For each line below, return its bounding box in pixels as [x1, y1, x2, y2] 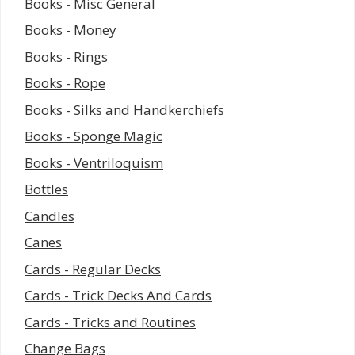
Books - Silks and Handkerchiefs [25, 100, 224, 119]
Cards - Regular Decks [25, 259, 161, 278]
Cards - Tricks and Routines [25, 312, 196, 331]
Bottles [25, 180, 68, 199]
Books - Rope [25, 74, 105, 93]
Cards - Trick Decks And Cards [25, 286, 212, 305]
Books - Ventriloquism [25, 153, 163, 172]
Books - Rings [25, 47, 108, 66]
